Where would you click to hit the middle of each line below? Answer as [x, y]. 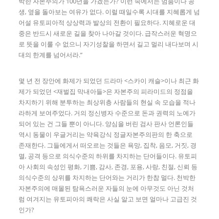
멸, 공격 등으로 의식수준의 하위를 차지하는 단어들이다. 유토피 [108, 156]
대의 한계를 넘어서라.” [51, 55]
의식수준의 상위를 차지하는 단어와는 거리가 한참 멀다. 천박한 [107, 178]
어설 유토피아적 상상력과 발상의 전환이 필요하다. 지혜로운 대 [107, 22]
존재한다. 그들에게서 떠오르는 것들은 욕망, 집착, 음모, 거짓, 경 [108, 145]
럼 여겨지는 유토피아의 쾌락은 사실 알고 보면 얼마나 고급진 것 [108, 199]
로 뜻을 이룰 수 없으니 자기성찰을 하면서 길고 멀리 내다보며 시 [109, 44]
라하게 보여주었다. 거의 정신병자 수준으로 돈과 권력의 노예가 [107, 113]
